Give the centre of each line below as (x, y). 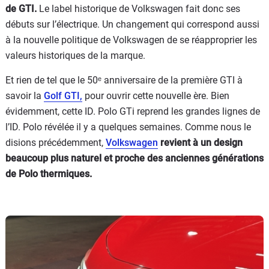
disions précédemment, (56, 142)
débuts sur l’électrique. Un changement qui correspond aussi (132, 24)
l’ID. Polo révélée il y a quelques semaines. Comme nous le (128, 127)
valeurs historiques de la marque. (75, 55)
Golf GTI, (63, 95)
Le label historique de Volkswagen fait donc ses (138, 8)
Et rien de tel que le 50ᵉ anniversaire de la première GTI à (124, 80)
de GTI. (21, 8)
